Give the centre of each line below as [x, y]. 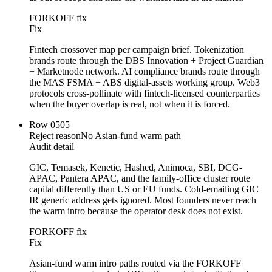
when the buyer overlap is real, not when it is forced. [130, 104]
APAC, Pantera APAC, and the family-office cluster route [140, 178]
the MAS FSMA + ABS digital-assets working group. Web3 [144, 83]
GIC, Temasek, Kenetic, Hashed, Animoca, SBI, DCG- [136, 168]
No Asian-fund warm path [131, 136]
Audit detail [52, 147]
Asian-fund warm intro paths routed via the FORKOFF [135, 263]
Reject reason [55, 136]
